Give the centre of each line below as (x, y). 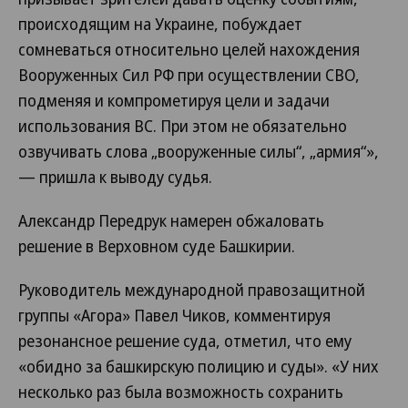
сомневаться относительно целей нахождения (189, 49)
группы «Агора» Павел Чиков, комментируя (174, 315)
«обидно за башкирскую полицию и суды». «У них (199, 366)
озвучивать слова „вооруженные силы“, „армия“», (199, 151)
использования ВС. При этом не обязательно (183, 126)
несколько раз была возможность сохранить (181, 392)
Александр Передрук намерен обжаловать (171, 220)
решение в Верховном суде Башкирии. (157, 246)
